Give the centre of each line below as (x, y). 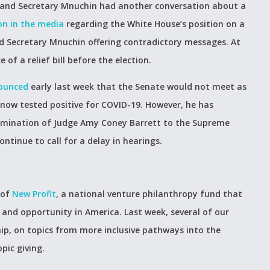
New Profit (34, 194)
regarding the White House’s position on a (154, 24)
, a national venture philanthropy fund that (149, 194)
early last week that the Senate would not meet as (137, 86)
